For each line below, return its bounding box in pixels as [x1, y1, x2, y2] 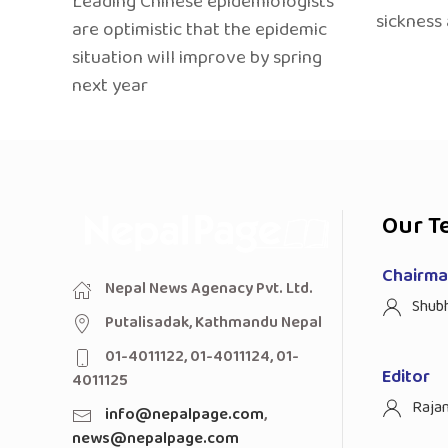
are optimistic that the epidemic [72, 13, 327, 45]
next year [72, 69, 148, 101]
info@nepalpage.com [105, 402, 264, 428]
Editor [382, 362, 430, 391]
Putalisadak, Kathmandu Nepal [102, 310, 322, 336]
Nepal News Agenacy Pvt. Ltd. [102, 276, 313, 302]
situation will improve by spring [72, 41, 322, 73]
